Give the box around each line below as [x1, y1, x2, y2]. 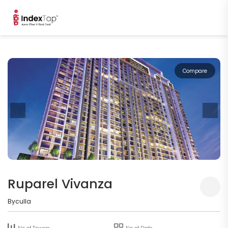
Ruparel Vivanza [8, 175, 112, 193]
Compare [183, 67, 207, 75]
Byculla [8, 197, 31, 206]
